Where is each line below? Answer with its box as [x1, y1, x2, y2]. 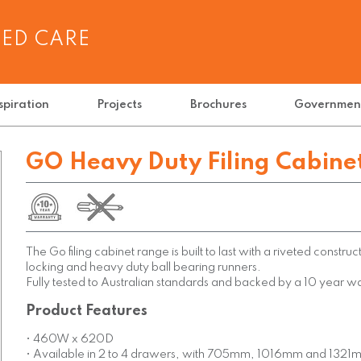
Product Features [26, 303, 148, 318]
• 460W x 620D [26, 333, 114, 345]
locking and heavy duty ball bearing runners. [26, 261, 262, 273]
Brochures [189, 99, 247, 110]
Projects [97, 99, 143, 110]
